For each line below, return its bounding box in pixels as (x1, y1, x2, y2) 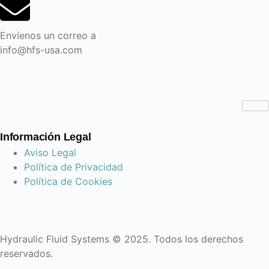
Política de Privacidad (24, 161, 123, 173)
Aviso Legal (24, 147, 76, 159)
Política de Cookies (24, 175, 112, 187)
